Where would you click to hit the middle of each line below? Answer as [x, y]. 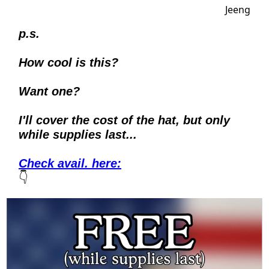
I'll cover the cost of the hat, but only [124, 120]
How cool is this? [68, 62]
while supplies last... [78, 134]
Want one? [51, 91]
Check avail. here [68, 163]
